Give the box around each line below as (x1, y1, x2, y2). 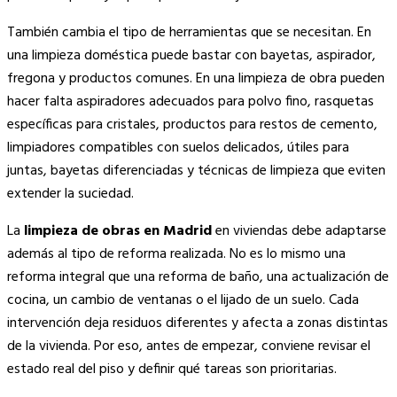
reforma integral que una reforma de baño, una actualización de (7, 265, 389, 289)
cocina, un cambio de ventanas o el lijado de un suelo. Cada (7, 288, 359, 312)
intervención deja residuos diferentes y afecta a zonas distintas (7, 311, 388, 335)
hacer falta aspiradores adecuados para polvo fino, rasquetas (7, 90, 374, 113)
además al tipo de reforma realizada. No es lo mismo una (7, 242, 346, 266)
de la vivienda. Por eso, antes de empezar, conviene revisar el (7, 334, 370, 358)
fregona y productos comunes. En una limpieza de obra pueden (7, 66, 385, 90)
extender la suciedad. (7, 182, 134, 206)
